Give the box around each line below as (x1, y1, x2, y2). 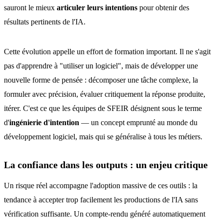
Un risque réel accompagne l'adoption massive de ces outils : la (4, 181, 197, 190)
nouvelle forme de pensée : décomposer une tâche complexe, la (4, 76, 198, 84)
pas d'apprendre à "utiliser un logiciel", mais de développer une (4, 62, 198, 70)
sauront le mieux (4, 3, 57, 12)
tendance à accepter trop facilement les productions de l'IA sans (4, 196, 198, 204)
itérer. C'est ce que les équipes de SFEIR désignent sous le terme (4, 104, 202, 112)
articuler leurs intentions (57, 3, 137, 12)
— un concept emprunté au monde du (79, 118, 197, 127)
